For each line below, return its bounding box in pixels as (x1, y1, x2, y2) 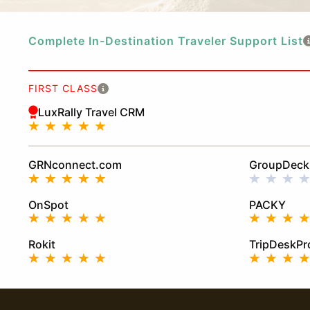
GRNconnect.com (28, 158, 122, 172)
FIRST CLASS (28, 82, 98, 95)
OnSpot (28, 197, 69, 212)
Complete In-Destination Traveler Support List (28, 34, 303, 48)
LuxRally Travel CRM (37, 105, 145, 120)
